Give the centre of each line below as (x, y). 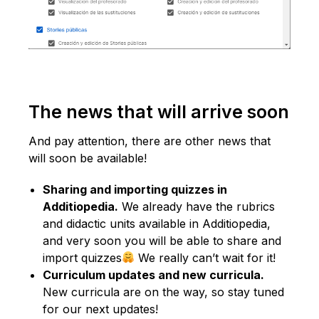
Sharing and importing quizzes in (135, 189)
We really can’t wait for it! (205, 257)
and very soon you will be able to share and (162, 240)
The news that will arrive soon (159, 111)
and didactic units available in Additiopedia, (157, 223)
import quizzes (82, 257)
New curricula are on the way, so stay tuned (163, 292)
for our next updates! (100, 309)
